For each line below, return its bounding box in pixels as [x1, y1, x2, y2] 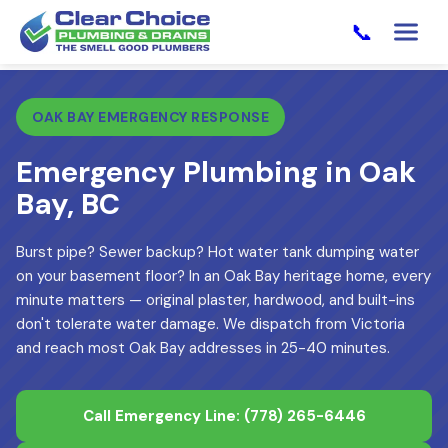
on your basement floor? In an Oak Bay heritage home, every [16, 266, 431, 286]
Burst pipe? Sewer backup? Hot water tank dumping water [16, 242, 419, 262]
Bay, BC [16, 185, 120, 223]
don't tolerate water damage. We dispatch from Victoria [16, 314, 405, 334]
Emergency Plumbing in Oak [16, 153, 416, 191]
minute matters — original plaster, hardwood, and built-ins [16, 290, 415, 310]
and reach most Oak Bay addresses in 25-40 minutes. [16, 338, 390, 358]
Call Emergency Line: [82, 406, 244, 426]
